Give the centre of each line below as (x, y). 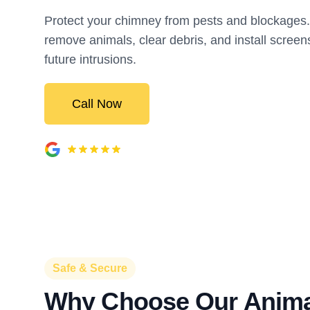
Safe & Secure (90, 268)
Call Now (97, 104)
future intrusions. (90, 60)
